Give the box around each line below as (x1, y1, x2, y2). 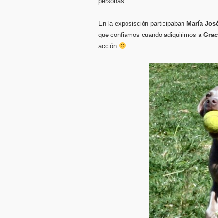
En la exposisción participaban (98, 20, 186, 27)
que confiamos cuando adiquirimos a (98, 31, 203, 38)
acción (98, 42, 119, 50)
